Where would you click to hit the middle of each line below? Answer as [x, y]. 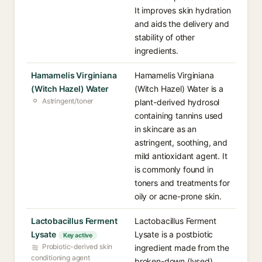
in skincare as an [166, 129]
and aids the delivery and [182, 24]
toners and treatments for [182, 183]
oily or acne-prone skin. [178, 196]
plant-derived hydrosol [177, 102]
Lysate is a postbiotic [174, 234]
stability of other [165, 37]
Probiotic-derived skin [77, 247]
